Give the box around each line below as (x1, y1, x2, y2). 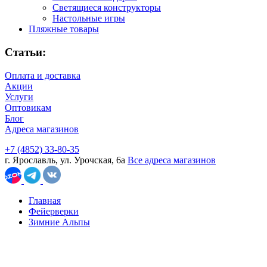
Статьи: (5, 46, 46, 59)
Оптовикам (5, 102, 51, 113)
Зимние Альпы (29, 216, 90, 227)
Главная (29, 195, 61, 206)
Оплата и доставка (5, 70, 80, 80)
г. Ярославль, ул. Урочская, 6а (5, 154, 128, 165)
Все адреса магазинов (128, 154, 216, 165)
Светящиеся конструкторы (52, 2, 161, 13)
